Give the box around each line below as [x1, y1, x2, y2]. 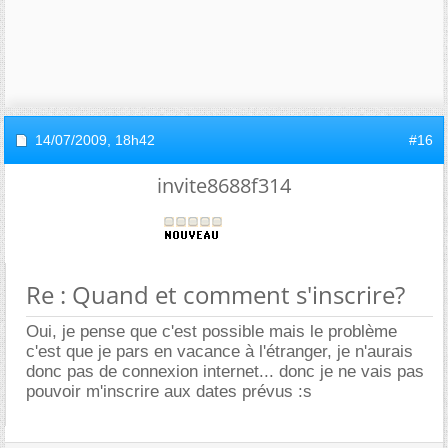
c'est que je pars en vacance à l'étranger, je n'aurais [26, 341, 413, 361]
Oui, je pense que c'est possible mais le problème [26, 321, 397, 341]
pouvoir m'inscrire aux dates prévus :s [26, 381, 312, 401]
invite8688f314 [157, 171, 291, 199]
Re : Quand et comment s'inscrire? [26, 277, 405, 311]
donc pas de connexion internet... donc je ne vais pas [26, 361, 424, 381]
